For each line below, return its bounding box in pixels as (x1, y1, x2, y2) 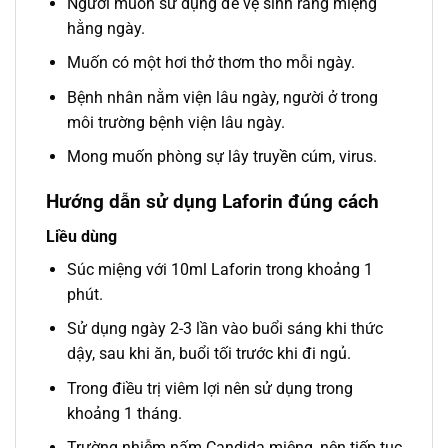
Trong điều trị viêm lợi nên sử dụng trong (66, 378, 353, 398)
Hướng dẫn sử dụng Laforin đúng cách (46, 190, 379, 214)
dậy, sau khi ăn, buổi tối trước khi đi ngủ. (66, 344, 351, 364)
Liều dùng (46, 226, 117, 246)
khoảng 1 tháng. (66, 403, 182, 423)
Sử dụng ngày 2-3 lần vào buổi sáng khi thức (66, 319, 383, 339)
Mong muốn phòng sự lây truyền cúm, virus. (66, 147, 377, 167)
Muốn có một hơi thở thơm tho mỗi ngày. (66, 53, 355, 73)
